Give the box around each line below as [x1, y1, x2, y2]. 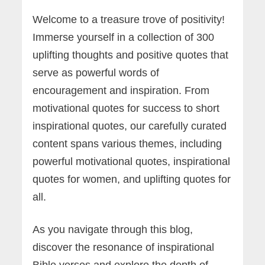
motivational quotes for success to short [33, 102, 220, 114]
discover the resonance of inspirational [33, 241, 215, 253]
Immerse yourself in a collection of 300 [33, 31, 215, 43]
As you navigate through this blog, [33, 223, 193, 235]
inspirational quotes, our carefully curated [33, 119, 227, 132]
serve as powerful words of [33, 66, 160, 79]
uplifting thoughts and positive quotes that [33, 49, 229, 61]
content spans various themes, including [33, 137, 222, 150]
